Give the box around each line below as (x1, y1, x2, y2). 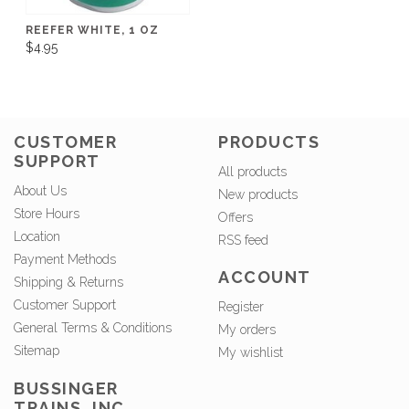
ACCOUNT (218, 267, 311, 287)
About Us (14, 184, 67, 199)
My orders (218, 321, 276, 337)
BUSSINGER (14, 379, 119, 399)
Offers (218, 210, 253, 225)
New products (218, 187, 298, 203)
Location (14, 229, 60, 245)
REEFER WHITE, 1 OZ (26, 23, 159, 37)
